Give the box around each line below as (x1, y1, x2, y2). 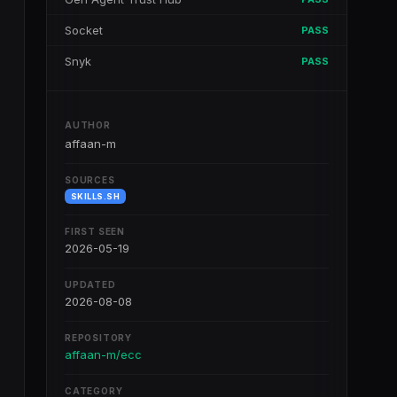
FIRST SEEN (65, 226, 125, 237)
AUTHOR (65, 120, 111, 130)
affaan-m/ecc (65, 347, 142, 362)
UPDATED (65, 279, 116, 290)
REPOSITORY (65, 332, 132, 343)
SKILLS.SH (71, 191, 121, 201)
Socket (65, 23, 103, 37)
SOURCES (65, 175, 115, 185)
